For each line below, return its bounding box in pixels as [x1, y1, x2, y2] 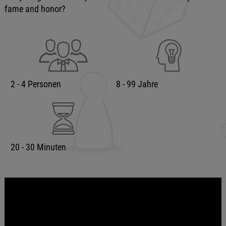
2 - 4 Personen [10, 79, 61, 89]
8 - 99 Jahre [116, 79, 158, 89]
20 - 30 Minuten [10, 142, 66, 152]
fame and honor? [4, 4, 66, 14]
